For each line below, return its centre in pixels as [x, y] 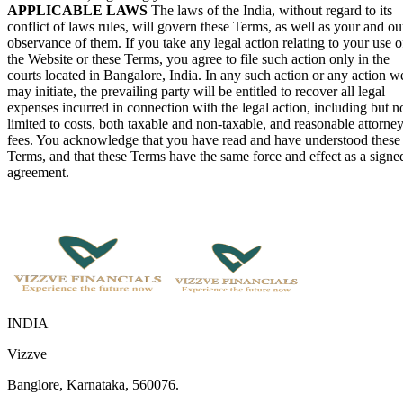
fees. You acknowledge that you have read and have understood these [204, 139]
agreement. [38, 172]
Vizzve [27, 354]
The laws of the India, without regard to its [270, 10]
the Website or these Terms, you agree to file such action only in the [198, 58]
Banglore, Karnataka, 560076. [93, 384]
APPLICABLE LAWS [77, 10]
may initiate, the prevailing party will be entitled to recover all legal [196, 91]
